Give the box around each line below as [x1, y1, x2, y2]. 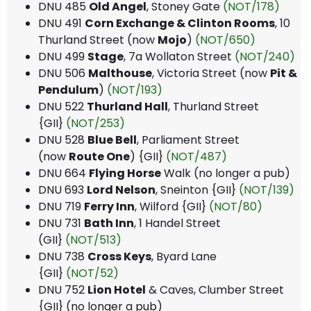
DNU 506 [38, 65, 88, 81]
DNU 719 [38, 198, 84, 215]
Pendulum [38, 81, 99, 98]
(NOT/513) [65, 231, 121, 248]
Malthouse [88, 65, 152, 81]
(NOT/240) [235, 48, 295, 65]
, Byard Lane [151, 248, 217, 264]
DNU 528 [38, 131, 87, 148]
